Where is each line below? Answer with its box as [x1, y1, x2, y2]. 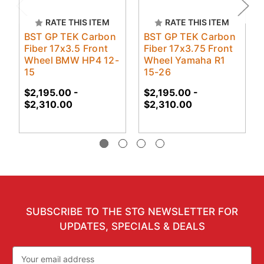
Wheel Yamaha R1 [143, 54, 226, 67]
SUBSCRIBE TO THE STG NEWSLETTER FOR [26, 206, 238, 218]
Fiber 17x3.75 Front [143, 42, 233, 55]
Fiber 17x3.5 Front [24, 42, 108, 55]
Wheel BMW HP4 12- [24, 54, 119, 67]
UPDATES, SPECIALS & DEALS [59, 220, 205, 233]
